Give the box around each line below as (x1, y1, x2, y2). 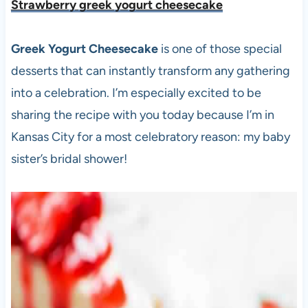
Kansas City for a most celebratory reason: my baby (10, 129, 290, 145)
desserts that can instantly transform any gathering (10, 63, 290, 79)
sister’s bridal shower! (10, 151, 127, 167)
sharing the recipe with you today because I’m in (10, 107, 274, 123)
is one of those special (157, 41, 282, 57)
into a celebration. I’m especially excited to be (10, 85, 261, 101)
